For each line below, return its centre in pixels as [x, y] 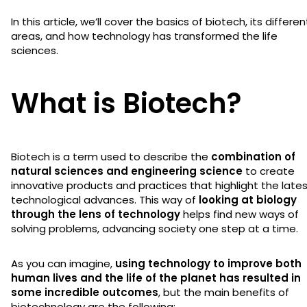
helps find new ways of [240, 214]
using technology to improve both [208, 263]
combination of [253, 156]
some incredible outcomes [85, 292]
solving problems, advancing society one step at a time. [156, 228]
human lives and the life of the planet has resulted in [156, 278]
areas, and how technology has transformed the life [144, 36]
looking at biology [246, 199]
